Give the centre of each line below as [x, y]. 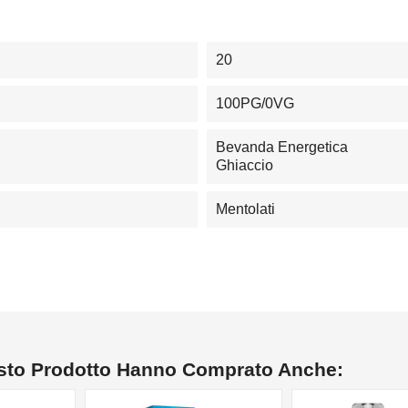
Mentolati [245, 209]
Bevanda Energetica [281, 147]
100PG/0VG [255, 103]
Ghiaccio [244, 165]
